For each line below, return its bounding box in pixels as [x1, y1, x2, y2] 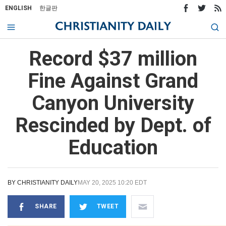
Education [68, 136, 158, 159]
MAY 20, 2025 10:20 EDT [78, 179, 147, 186]
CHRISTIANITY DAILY [17, 179, 78, 186]
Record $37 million [29, 47, 197, 71]
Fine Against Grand [28, 69, 198, 93]
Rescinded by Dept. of [15, 114, 211, 137]
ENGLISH [5, 5, 32, 12]
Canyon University [32, 91, 194, 115]
